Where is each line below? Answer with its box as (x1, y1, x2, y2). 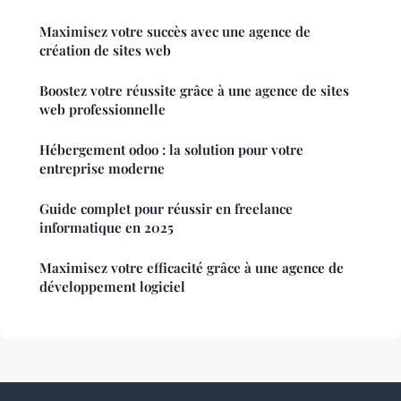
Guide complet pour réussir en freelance (39, 200, 293, 218)
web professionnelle (39, 100, 166, 119)
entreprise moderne (39, 159, 165, 178)
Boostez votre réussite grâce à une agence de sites (39, 81, 349, 100)
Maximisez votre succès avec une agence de (39, 22, 311, 41)
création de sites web (39, 41, 171, 60)
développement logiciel (39, 277, 185, 296)
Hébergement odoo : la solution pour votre (39, 141, 303, 159)
